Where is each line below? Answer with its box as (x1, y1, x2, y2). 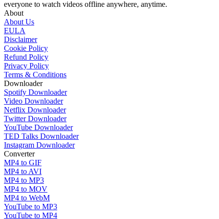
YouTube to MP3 (4, 202, 57, 211)
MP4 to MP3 (4, 176, 44, 185)
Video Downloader (4, 97, 63, 106)
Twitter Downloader (4, 114, 66, 123)
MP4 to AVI (4, 167, 42, 176)
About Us (4, 18, 34, 26)
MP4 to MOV (4, 185, 47, 194)
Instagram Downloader (4, 141, 75, 150)
